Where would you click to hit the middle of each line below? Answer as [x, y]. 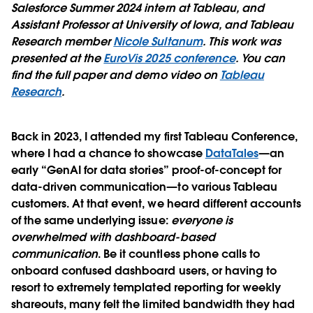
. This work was [241, 41]
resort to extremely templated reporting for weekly [146, 287]
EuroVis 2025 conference [169, 58]
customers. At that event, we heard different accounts [156, 203]
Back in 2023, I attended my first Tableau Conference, [155, 136]
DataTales [232, 153]
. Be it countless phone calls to [179, 254]
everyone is [202, 220]
